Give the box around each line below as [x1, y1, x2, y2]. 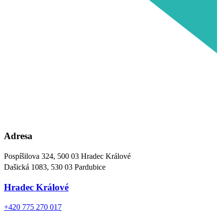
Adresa [4, 131, 33, 142]
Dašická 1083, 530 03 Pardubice [4, 162, 106, 171]
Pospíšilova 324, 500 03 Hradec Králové [4, 151, 131, 160]
